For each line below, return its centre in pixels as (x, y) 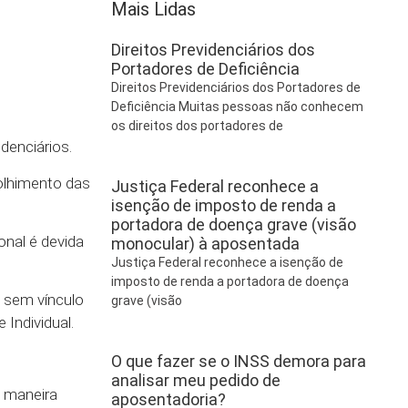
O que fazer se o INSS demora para (238, 362)
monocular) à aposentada (205, 244)
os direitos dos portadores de (197, 126)
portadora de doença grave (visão (233, 225)
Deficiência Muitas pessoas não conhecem (237, 107)
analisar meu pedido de (195, 381)
